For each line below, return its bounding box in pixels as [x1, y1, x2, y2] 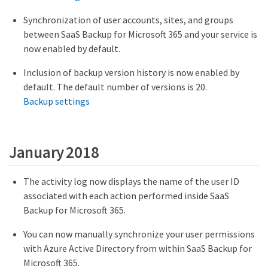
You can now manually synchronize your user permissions [23, 227, 255, 240]
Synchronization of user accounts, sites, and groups [23, 13, 233, 26]
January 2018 [9, 142, 99, 163]
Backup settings [23, 95, 90, 107]
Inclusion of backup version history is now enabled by [23, 66, 239, 78]
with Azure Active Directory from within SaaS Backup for [23, 242, 252, 254]
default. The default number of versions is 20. [23, 80, 207, 93]
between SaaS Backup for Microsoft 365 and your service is [23, 28, 257, 40]
